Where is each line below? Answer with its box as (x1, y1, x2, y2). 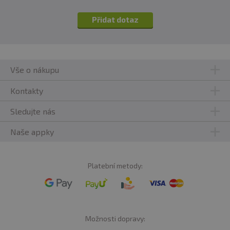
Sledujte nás (10, 106, 55, 116)
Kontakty (10, 85, 43, 95)
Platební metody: (87, 161, 143, 170)
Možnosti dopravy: (85, 214, 145, 223)
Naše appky (10, 126, 54, 137)
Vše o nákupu (10, 65, 59, 75)
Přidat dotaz (91, 15, 139, 25)
